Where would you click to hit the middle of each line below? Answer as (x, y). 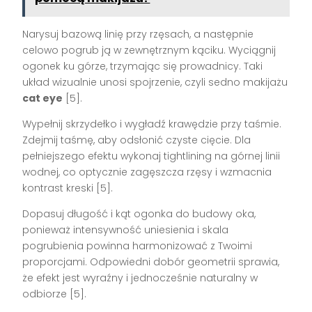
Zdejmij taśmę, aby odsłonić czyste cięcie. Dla (137, 140)
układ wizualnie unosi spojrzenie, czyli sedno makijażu (155, 82)
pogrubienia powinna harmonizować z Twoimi (138, 245)
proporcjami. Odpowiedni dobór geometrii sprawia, (151, 262)
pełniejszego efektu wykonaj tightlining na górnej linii (151, 156)
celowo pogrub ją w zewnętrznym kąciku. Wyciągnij (149, 50)
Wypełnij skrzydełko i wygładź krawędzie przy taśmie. (152, 124)
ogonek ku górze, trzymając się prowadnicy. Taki (143, 66)
